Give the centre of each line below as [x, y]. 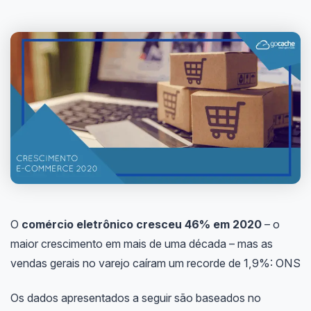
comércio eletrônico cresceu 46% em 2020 [141, 225]
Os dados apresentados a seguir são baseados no [135, 298]
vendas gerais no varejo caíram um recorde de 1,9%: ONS [155, 263]
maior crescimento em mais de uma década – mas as [141, 244]
